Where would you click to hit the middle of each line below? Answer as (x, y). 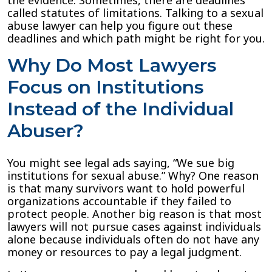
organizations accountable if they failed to (119, 201)
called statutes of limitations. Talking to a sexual (135, 13)
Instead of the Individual (121, 109)
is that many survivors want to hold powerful (126, 188)
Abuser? (46, 131)
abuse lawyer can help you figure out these (120, 25)
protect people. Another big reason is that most (134, 214)
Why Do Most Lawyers (112, 65)
